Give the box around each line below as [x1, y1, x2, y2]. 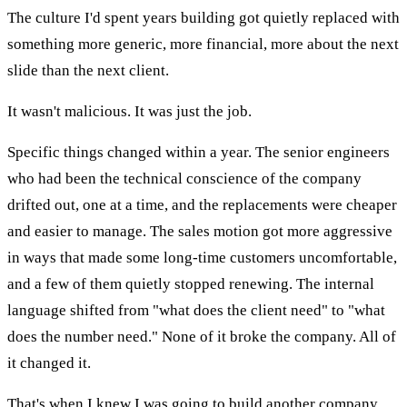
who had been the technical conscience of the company [7, 169, 362, 187]
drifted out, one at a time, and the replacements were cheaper [7, 195, 397, 213]
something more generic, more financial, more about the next [7, 35, 399, 53]
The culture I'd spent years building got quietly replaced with [7, 8, 400, 26]
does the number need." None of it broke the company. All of [7, 327, 396, 345]
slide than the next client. [7, 61, 169, 79]
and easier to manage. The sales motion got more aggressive [7, 222, 392, 240]
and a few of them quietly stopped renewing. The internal [7, 274, 374, 293]
